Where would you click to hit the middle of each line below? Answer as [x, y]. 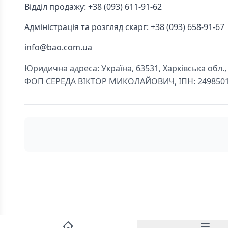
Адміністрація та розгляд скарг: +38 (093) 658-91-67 [124, 27]
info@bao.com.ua [58, 47]
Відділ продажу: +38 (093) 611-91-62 [93, 7]
